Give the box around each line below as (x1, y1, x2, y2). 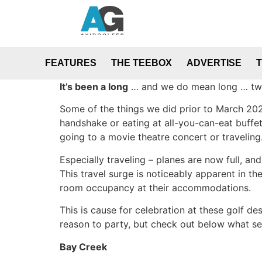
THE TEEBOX (111, 58, 173, 68)
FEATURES (45, 58, 97, 68)
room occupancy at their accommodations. (60, 181, 251, 194)
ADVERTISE (187, 58, 242, 68)
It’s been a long (60, 81, 128, 92)
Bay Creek (60, 240, 107, 253)
